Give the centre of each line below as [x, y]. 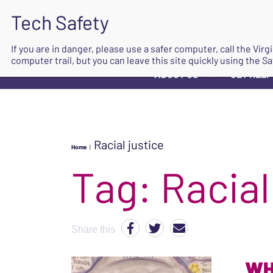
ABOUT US [176, 74]
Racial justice [129, 144]
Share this [93, 229]
